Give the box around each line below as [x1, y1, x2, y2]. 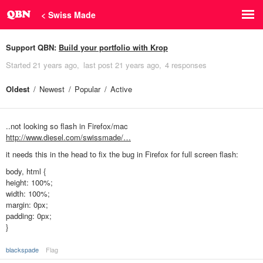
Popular [75, 83, 100, 95]
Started [6, 59, 33, 70]
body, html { [6, 166, 46, 177]
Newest [39, 83, 65, 95]
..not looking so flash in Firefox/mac [6, 120, 128, 131]
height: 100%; [6, 177, 53, 188]
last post [83, 59, 115, 70]
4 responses [165, 59, 207, 70]
